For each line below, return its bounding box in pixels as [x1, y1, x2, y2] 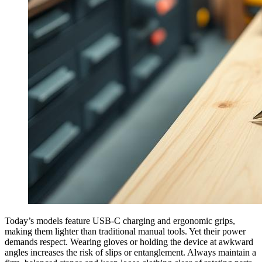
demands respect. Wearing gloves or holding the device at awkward [5, 236, 253, 247]
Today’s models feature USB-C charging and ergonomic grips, [5, 215, 235, 226]
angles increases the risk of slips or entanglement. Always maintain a [5, 247, 256, 257]
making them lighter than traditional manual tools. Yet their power [5, 226, 246, 236]
